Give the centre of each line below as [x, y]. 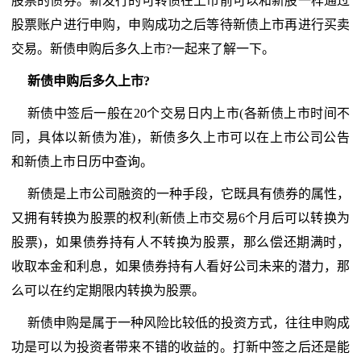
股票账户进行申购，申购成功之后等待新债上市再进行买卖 [180, 25]
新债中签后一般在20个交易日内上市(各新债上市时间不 [189, 113]
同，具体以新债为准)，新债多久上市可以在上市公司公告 [180, 137]
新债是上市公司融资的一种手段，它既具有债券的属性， [189, 194]
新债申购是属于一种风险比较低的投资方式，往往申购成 [189, 323]
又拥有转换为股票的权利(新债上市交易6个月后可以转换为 [180, 218]
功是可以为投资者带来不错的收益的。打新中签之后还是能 [180, 347]
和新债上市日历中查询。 [82, 162]
